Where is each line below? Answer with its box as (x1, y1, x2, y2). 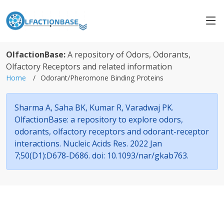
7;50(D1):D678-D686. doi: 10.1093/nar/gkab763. (14, 150, 188, 161)
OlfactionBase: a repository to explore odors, (14, 114, 183, 125)
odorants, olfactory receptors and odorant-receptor (14, 126, 209, 137)
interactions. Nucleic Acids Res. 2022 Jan (14, 138, 162, 149)
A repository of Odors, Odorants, (67, 49, 190, 60)
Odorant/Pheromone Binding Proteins (40, 73, 163, 82)
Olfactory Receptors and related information (6, 61, 172, 72)
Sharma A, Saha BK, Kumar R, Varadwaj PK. (14, 102, 173, 113)
